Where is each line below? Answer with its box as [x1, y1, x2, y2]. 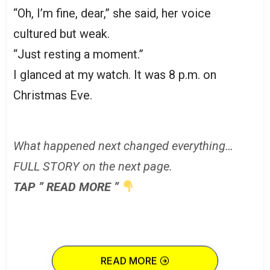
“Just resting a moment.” [13, 46, 143, 61]
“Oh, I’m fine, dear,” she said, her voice [13, 5, 211, 20]
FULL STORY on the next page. [13, 159, 172, 174]
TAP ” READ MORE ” [13, 179, 122, 194]
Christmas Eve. [13, 87, 92, 102]
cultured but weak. [13, 26, 110, 41]
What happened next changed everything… [13, 138, 233, 153]
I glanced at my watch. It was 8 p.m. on [13, 67, 216, 82]
